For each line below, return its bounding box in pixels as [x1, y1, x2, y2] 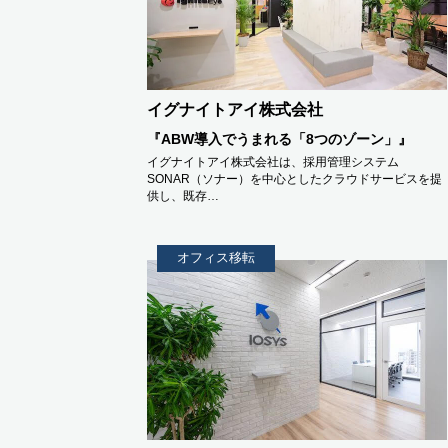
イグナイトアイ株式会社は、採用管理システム [147, 155, 399, 169]
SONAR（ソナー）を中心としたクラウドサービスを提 [147, 172, 442, 186]
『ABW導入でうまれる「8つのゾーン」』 [147, 131, 412, 147]
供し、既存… [147, 189, 219, 203]
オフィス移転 [177, 250, 255, 265]
